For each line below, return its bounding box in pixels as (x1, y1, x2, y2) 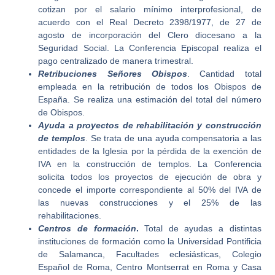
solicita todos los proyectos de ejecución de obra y (38, 171, 261, 182)
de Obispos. (38, 107, 85, 117)
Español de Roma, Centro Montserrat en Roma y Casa (38, 261, 261, 272)
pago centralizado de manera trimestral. (38, 55, 194, 66)
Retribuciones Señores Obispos (38, 68, 187, 79)
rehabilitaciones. (38, 210, 102, 220)
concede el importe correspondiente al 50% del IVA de (38, 184, 261, 195)
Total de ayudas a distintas (138, 223, 261, 233)
